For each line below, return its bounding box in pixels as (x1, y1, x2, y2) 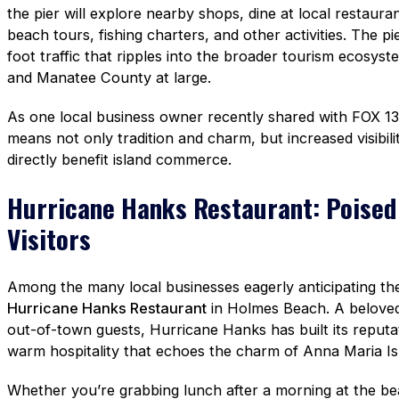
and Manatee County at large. (7, 69, 211, 87)
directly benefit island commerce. (7, 151, 232, 169)
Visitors (7, 219, 91, 258)
